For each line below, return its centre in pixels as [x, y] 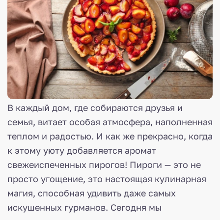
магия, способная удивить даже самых [92, 193]
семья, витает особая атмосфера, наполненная [110, 122]
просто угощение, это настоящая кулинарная [107, 179]
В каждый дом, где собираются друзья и [95, 108]
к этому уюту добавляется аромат [82, 151]
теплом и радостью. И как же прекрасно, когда [110, 136]
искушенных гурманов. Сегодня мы [84, 207]
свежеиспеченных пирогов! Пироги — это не [104, 165]
